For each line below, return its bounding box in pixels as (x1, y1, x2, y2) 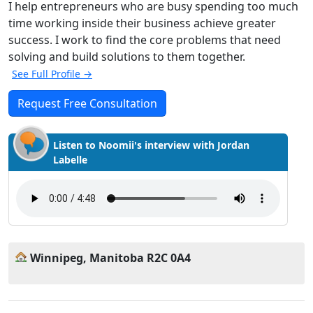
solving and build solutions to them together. (8, 49, 245, 64)
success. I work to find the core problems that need (8, 32, 281, 48)
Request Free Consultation (17, 96, 157, 111)
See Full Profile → (12, 67, 92, 80)
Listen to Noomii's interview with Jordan (53, 138, 249, 152)
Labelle (53, 153, 87, 166)
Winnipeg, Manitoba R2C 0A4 (30, 250, 191, 265)
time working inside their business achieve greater (8, 15, 276, 31)
